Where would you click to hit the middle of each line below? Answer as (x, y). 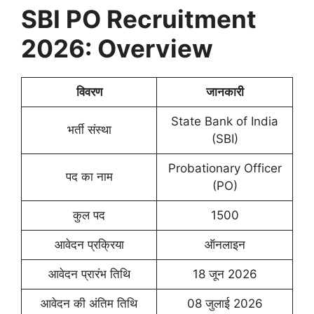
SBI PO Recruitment (139, 19)
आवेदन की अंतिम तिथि (89, 304)
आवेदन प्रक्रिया (89, 245)
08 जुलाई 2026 (225, 304)
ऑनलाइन (225, 245)
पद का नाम (89, 177)
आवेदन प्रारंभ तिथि (89, 274)
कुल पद (89, 216)
